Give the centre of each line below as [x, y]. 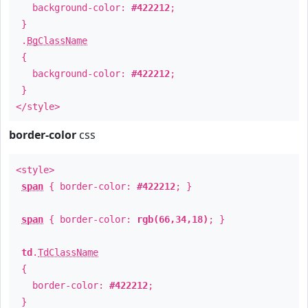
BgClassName [57, 41]
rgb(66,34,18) [173, 219]
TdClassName [68, 252]
